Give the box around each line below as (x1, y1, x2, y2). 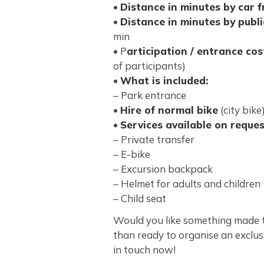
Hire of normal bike (120, 104, 218, 116)
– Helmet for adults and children (113, 177, 260, 190)
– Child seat (113, 192, 166, 204)
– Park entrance (113, 89, 186, 101)
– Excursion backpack (113, 163, 213, 175)
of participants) (113, 60, 186, 72)
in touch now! (113, 243, 176, 256)
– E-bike (113, 148, 150, 160)
